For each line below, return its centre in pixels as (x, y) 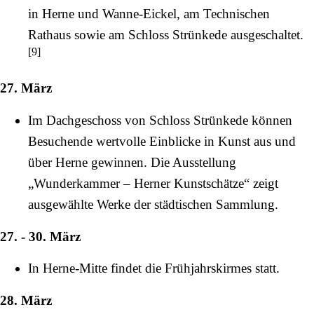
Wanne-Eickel (139, 14)
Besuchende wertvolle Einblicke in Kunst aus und (162, 141)
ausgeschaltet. (265, 35)
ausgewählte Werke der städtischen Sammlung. (153, 204)
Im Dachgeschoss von (89, 120)
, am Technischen (223, 14)
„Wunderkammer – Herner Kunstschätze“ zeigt (153, 183)
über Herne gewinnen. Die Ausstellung (132, 162)
